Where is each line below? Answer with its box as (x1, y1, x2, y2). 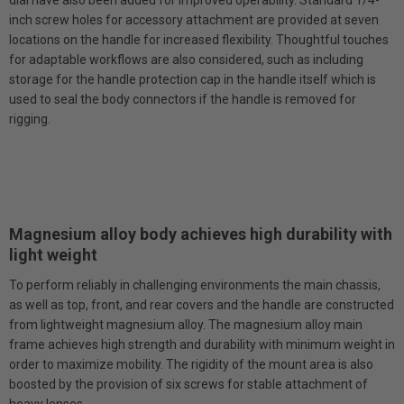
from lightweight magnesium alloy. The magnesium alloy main (9, 317, 363, 332)
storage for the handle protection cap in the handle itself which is (9, 71, 376, 87)
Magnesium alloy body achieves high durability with (9, 224, 392, 243)
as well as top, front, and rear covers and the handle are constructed (9, 297, 394, 312)
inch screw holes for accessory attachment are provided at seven (9, 12, 379, 27)
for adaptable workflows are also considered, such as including (9, 51, 363, 67)
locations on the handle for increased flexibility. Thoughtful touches (9, 32, 389, 47)
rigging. (9, 111, 50, 126)
